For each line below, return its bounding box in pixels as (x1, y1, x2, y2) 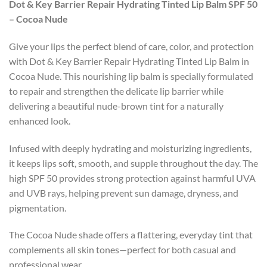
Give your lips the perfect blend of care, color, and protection (9, 40, 254, 52)
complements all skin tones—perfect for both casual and (9, 244, 236, 256)
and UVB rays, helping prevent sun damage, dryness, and (9, 187, 238, 198)
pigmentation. (9, 201, 66, 213)
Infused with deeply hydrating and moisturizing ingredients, (9, 142, 252, 154)
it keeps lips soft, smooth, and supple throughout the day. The (9, 157, 258, 169)
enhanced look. (9, 114, 70, 126)
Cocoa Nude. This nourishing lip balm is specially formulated (9, 70, 253, 82)
